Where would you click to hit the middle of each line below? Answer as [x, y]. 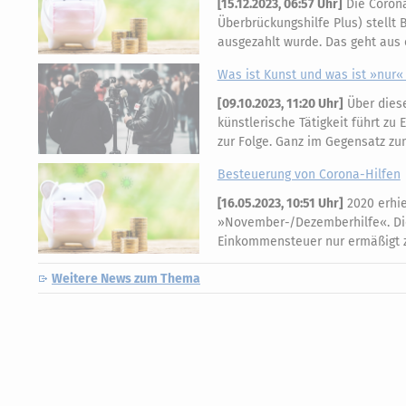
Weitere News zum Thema [126, 278]
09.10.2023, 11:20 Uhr [280, 103]
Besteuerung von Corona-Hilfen [309, 174]
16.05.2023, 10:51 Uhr [280, 203]
